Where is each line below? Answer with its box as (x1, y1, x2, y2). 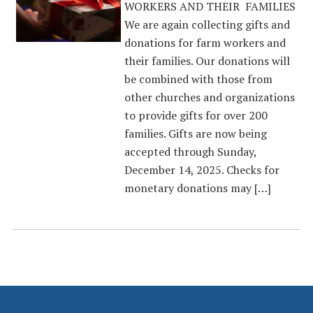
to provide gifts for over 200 (124, 108, 268, 123)
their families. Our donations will (124, 53, 290, 68)
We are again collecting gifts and (124, 17, 290, 32)
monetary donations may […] (124, 180, 271, 196)
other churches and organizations (124, 89, 295, 105)
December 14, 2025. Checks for (124, 162, 279, 177)
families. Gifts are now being (124, 126, 267, 141)
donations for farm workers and (124, 35, 286, 50)
